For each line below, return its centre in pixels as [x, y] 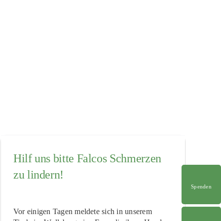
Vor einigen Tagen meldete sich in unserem [82, 211]
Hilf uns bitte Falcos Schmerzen [87, 159]
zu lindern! [38, 175]
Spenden [201, 186]
